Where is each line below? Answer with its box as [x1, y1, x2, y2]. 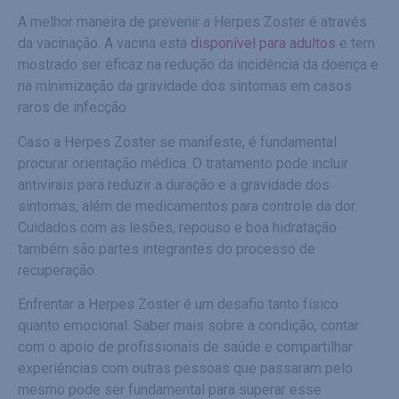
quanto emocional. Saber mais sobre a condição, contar [18, 317, 359, 335]
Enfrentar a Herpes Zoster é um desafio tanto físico [18, 296, 338, 313]
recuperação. [18, 261, 97, 279]
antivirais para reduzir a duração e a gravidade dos [18, 175, 330, 193]
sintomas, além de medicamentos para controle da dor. [18, 197, 357, 215]
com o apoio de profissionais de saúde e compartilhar [18, 338, 353, 356]
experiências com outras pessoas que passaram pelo [18, 360, 353, 378]
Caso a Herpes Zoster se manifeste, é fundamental [18, 133, 337, 151]
